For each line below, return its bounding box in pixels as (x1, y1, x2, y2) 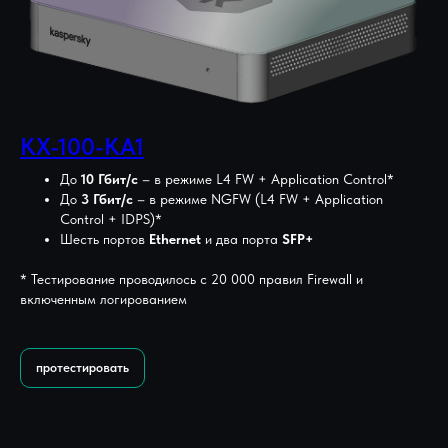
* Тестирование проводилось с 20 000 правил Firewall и (20, 270, 363, 287)
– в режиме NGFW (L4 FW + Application (133, 190, 383, 207)
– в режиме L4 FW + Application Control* (138, 170, 394, 187)
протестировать (36, 359, 129, 375)
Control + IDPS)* (60, 210, 162, 227)
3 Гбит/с (81, 190, 133, 207)
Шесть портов (60, 230, 149, 247)
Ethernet (149, 230, 201, 247)
